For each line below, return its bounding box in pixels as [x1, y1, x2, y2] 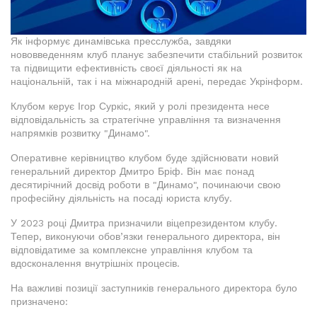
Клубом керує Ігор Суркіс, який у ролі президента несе [11, 100, 270, 112]
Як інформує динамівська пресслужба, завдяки [11, 35, 231, 47]
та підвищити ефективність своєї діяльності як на [11, 62, 242, 74]
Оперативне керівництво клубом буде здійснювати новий [11, 151, 279, 163]
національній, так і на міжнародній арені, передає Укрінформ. [11, 75, 303, 87]
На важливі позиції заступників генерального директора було [11, 282, 297, 294]
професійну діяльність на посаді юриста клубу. [11, 192, 232, 204]
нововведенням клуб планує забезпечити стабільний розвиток [11, 48, 302, 60]
